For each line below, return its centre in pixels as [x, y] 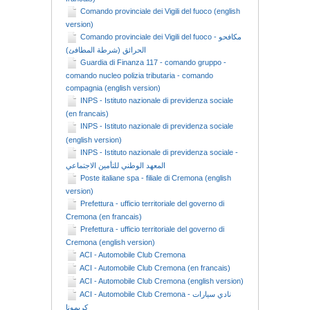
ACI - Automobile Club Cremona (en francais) [155, 268]
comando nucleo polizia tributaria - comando [139, 76]
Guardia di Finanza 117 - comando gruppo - [153, 63]
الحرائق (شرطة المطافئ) [106, 50]
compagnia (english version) [113, 88]
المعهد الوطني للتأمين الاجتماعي [116, 165]
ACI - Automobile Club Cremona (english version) [162, 281]
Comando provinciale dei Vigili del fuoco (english [160, 11]
